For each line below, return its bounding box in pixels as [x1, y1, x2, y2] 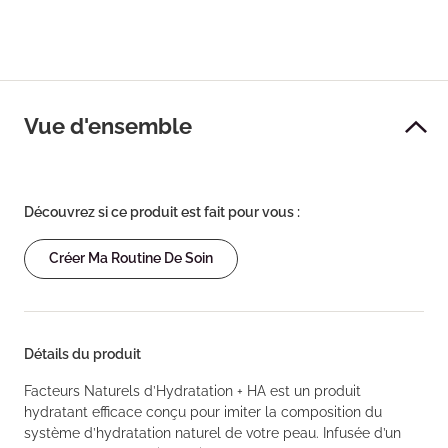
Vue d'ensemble [24, 113, 192, 139]
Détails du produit [24, 346, 141, 362]
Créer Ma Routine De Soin [49, 250, 213, 266]
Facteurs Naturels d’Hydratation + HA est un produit [24, 383, 361, 399]
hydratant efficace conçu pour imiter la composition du [24, 404, 382, 420]
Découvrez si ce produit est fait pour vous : [24, 204, 300, 220]
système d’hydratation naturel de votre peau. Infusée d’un [24, 425, 401, 441]
